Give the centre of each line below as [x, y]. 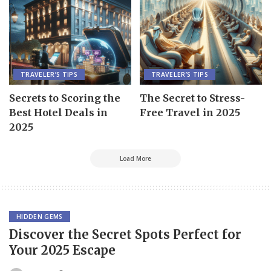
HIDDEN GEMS [40, 216]
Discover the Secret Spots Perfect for [125, 234]
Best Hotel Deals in [58, 112]
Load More [135, 158]
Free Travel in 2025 [190, 112]
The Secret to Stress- [192, 98]
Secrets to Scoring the [65, 98]
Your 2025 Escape [62, 250]
